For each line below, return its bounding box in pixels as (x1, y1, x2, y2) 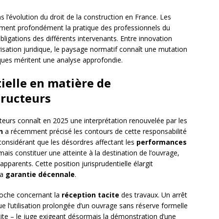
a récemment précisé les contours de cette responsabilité (3, 127, 187, 136)
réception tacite (62, 190, 119, 200)
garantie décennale (5, 170, 75, 179)
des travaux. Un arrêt (119, 190, 187, 200)
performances (136, 137, 187, 147)
